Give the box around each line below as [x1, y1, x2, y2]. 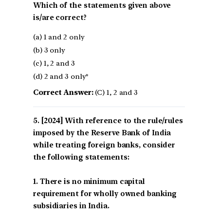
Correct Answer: [33, 88, 93, 97]
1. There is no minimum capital [33, 177, 145, 186]
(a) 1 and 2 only [33, 32, 85, 41]
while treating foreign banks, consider [33, 140, 176, 149]
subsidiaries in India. [33, 201, 109, 210]
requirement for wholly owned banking [33, 189, 177, 198]
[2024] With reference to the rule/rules [41, 116, 183, 125]
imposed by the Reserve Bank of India [33, 128, 171, 137]
